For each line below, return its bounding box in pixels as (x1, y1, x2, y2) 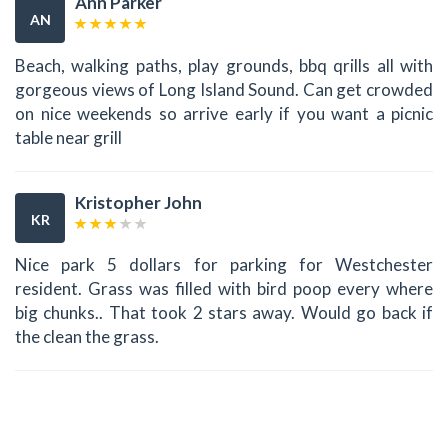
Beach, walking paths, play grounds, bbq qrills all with (15, 54, 433, 76)
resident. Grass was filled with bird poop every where (15, 278, 433, 300)
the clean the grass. (15, 326, 159, 348)
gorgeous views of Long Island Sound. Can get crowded (15, 78, 433, 100)
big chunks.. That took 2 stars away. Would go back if (15, 302, 433, 324)
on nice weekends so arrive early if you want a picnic (15, 102, 433, 124)
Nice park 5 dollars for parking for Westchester (15, 254, 433, 276)
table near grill (15, 126, 122, 148)
